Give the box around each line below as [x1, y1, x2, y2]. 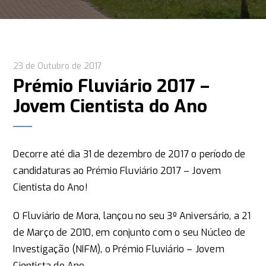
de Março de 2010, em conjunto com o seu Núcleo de [13, 226, 246, 239]
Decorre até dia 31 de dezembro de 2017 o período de [13, 148, 246, 160]
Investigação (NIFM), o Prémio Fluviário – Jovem [13, 243, 224, 255]
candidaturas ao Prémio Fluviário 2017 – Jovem [13, 164, 221, 177]
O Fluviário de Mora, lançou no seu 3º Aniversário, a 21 [13, 210, 251, 222]
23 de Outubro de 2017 [13, 61, 103, 72]
